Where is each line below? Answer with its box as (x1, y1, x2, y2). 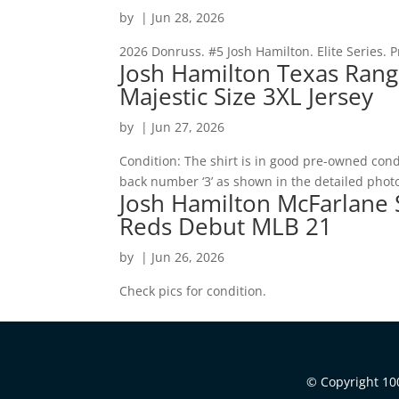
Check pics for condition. (119, 282, 267, 300)
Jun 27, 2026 (151, 118, 225, 136)
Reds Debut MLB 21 (119, 210, 333, 243)
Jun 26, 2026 (151, 248, 225, 266)
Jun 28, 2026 (151, 9, 225, 27)
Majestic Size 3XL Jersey (119, 80, 374, 113)
